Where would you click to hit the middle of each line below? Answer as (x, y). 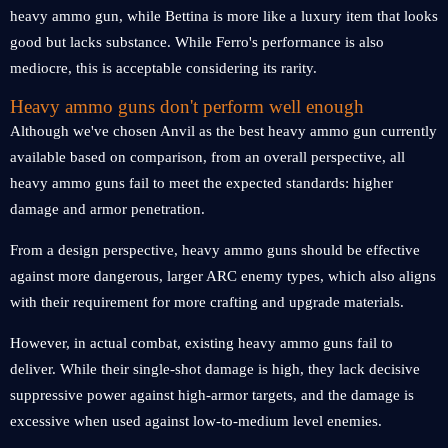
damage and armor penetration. (107, 209)
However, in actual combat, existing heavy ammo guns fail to (201, 343)
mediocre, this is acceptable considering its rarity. (163, 68)
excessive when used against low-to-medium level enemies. (196, 421)
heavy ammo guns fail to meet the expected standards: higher (201, 183)
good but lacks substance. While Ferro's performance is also (197, 42)
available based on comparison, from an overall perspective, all (207, 157)
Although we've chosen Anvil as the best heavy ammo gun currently (223, 131)
